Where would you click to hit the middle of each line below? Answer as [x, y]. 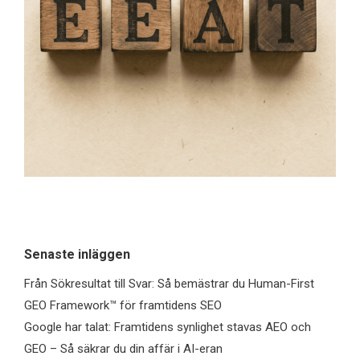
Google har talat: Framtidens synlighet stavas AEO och [168, 327]
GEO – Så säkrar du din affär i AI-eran [123, 349]
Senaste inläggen [77, 254]
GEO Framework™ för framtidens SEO [123, 305]
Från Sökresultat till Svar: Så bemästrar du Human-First [169, 284]
